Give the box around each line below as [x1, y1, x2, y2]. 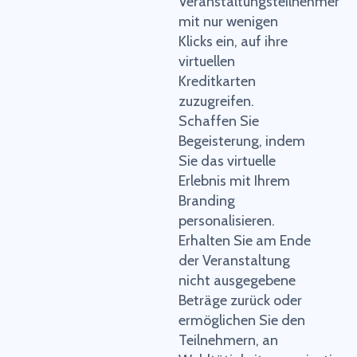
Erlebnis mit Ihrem [178, 172, 290, 190]
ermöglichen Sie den [178, 312, 305, 330]
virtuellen [178, 53, 235, 71]
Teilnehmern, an [178, 331, 278, 350]
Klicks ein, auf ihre [178, 33, 288, 51]
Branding [178, 192, 235, 210]
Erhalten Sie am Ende [178, 232, 311, 250]
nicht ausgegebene [178, 272, 296, 290]
